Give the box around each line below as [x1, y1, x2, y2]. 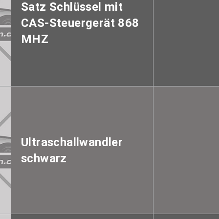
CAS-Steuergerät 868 [21, 15, 139, 30]
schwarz [21, 151, 67, 165]
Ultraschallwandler [21, 135, 123, 149]
